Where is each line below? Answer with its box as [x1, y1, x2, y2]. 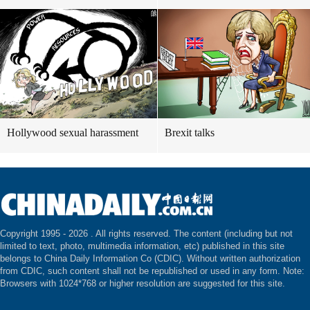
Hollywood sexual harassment [7, 127, 138, 138]
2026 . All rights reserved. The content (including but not [69, 228, 293, 239]
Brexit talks [165, 127, 215, 138]
